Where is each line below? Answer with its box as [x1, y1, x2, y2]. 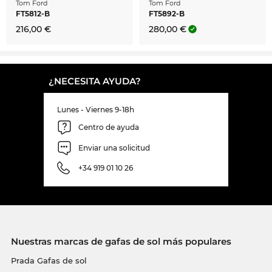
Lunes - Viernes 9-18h [57, 104, 134, 114]
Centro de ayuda [78, 123, 139, 132]
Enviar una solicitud [78, 143, 150, 153]
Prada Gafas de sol [10, 255, 87, 265]
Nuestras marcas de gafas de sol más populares [10, 235, 231, 247]
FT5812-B [16, 8, 50, 18]
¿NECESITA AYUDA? [49, 75, 141, 87]
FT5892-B [149, 8, 185, 18]
